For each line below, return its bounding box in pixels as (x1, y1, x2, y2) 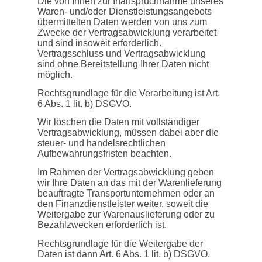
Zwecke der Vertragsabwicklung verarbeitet (37, 27, 216, 37)
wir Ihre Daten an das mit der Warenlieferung (37, 178, 222, 188)
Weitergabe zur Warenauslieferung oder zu (37, 209, 215, 220)
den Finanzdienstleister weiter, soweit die (37, 199, 208, 209)
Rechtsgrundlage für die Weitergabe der (37, 238, 203, 249)
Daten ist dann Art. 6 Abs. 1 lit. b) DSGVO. (37, 249, 210, 259)
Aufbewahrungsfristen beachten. (37, 149, 171, 159)
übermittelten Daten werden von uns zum (37, 16, 207, 27)
